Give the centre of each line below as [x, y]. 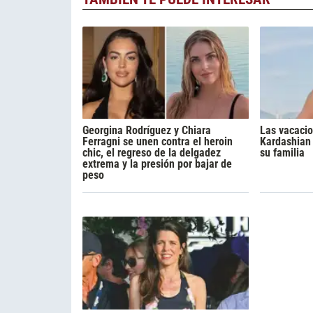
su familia [282, 153]
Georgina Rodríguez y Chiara [147, 131]
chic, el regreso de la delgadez [152, 153]
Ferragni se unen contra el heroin [158, 142]
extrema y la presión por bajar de [157, 164]
